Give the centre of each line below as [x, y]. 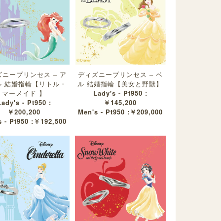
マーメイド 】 [24, 93]
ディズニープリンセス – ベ [120, 74]
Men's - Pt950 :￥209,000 [120, 111]
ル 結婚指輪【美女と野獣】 [120, 83]
